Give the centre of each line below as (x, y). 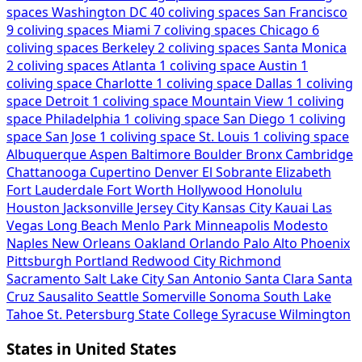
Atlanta (134, 66)
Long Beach (82, 226)
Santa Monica (305, 48)
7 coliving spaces (206, 30)
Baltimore (161, 155)
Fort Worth (140, 190)
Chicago (284, 30)
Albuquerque (46, 155)
